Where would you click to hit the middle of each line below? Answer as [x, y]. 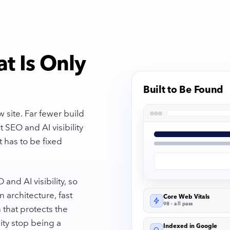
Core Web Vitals [186, 197]
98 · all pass [178, 204]
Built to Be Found [184, 90]
